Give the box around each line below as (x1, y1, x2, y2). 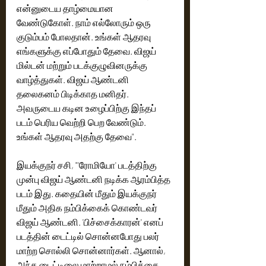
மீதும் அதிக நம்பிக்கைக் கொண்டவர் (17, 202, 159, 213)
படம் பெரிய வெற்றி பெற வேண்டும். (17, 116, 148, 128)
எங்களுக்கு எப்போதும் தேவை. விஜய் (17, 45, 158, 56)
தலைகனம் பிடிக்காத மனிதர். (17, 88, 131, 99)
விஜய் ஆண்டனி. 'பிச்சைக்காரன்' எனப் (17, 216, 165, 227)
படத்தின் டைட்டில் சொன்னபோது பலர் (17, 230, 161, 242)
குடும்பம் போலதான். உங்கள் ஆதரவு (17, 31, 153, 42)
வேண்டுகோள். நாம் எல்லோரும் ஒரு (17, 17, 153, 28)
